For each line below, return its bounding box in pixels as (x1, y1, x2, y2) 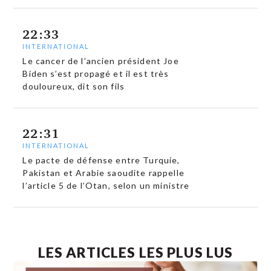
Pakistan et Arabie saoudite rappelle (22, 168, 184, 178)
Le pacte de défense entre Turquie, (22, 155, 180, 166)
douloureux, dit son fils (22, 80, 125, 91)
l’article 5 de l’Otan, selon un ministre (22, 180, 190, 191)
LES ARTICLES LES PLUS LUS (38, 244, 233, 261)
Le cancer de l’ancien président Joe (22, 55, 179, 66)
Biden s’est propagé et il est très (22, 68, 169, 79)
